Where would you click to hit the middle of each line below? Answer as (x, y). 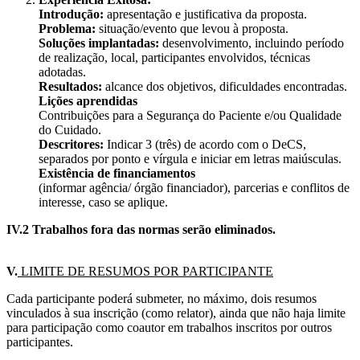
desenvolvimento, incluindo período (253, 43)
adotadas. (62, 72)
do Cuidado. (70, 130)
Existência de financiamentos (117, 174)
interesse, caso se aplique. (103, 202)
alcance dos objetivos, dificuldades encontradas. (225, 87)
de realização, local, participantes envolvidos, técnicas (174, 58)
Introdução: (71, 14)
